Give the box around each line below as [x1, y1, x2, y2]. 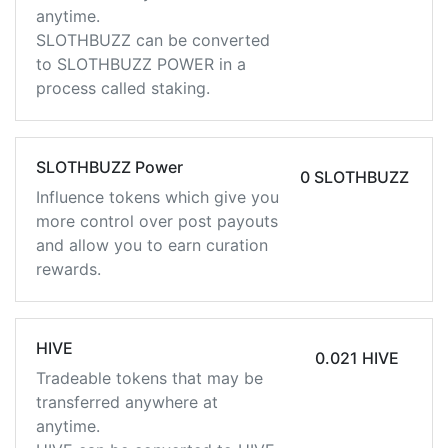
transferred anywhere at [36, 392, 218, 412]
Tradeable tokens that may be [36, 368, 263, 388]
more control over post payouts [36, 211, 278, 231]
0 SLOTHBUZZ [299, 167, 409, 187]
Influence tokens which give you [36, 187, 279, 207]
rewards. [36, 259, 101, 279]
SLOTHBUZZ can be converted [36, 30, 270, 50]
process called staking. [36, 78, 210, 98]
